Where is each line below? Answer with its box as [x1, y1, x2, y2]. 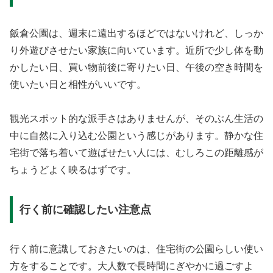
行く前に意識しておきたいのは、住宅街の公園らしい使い [10, 243, 263, 254]
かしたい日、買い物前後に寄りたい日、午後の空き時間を [10, 62, 263, 73]
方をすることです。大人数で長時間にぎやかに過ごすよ [10, 260, 253, 271]
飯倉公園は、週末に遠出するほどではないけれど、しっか [10, 27, 263, 38]
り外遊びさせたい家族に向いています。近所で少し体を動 [10, 44, 263, 55]
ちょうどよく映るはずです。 [10, 165, 136, 175]
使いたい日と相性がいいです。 [10, 79, 146, 90]
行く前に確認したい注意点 [19, 204, 151, 216]
